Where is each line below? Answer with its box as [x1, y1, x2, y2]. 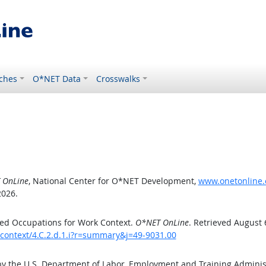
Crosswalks [96, 73, 141, 84]
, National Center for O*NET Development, [28, 175, 198, 186]
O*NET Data [33, 73, 81, 84]
